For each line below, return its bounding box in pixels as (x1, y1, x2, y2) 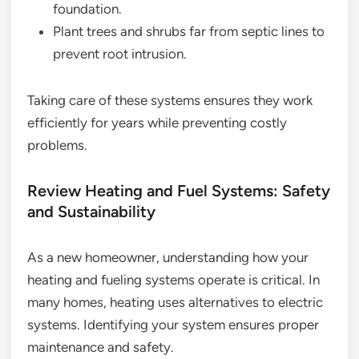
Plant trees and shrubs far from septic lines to (53, 23, 325, 40)
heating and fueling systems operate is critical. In (27, 272, 320, 288)
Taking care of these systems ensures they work (27, 92, 313, 109)
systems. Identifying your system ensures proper (27, 317, 319, 333)
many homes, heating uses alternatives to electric (27, 294, 323, 311)
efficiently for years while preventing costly (27, 115, 287, 131)
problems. (27, 137, 87, 154)
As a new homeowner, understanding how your (27, 249, 309, 266)
